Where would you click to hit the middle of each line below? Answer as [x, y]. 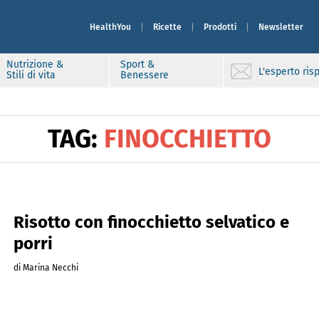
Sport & [137, 64]
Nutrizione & [35, 64]
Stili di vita [31, 75]
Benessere [145, 75]
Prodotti [220, 27]
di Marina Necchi [46, 268]
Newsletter [281, 27]
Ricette [167, 27]
